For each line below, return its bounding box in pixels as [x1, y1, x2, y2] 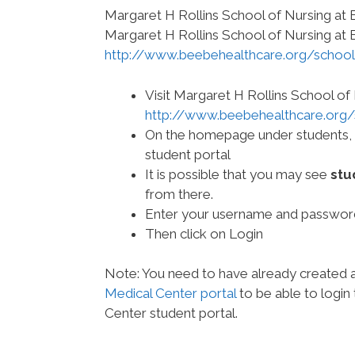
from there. [145, 185, 213, 202]
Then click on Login [145, 225, 263, 242]
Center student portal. [105, 305, 238, 322]
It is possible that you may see [145, 166, 330, 182]
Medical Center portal [105, 285, 236, 302]
